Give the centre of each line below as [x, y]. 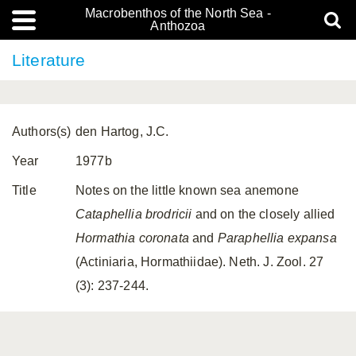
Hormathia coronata [132, 238]
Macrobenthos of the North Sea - [178, 13]
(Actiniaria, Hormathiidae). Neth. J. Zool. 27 [200, 262]
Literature [49, 60]
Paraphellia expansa [277, 238]
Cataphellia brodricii [134, 214]
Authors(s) [42, 132]
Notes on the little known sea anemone [187, 190]
